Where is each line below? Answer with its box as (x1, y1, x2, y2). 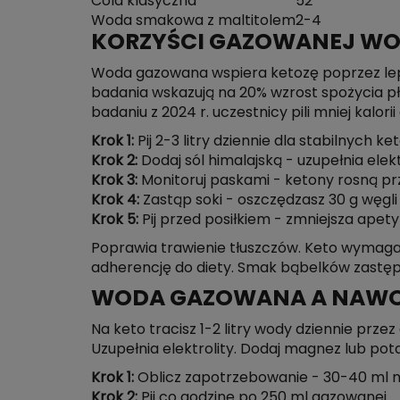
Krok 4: (91, 193, 139, 207)
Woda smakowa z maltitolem (91, 13, 296, 28)
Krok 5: (91, 212, 138, 227)
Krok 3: (91, 173, 137, 187)
